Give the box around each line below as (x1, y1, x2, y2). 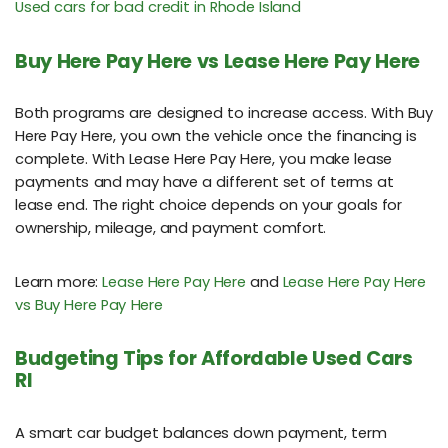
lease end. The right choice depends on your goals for (15, 195, 402, 216)
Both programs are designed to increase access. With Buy (15, 103, 433, 124)
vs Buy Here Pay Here (15, 295, 163, 316)
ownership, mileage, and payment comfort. (15, 218, 327, 239)
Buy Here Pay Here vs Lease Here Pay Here (15, 47, 420, 75)
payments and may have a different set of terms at (15, 172, 394, 193)
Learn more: (15, 272, 103, 293)
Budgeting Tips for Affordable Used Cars (15, 345, 413, 373)
